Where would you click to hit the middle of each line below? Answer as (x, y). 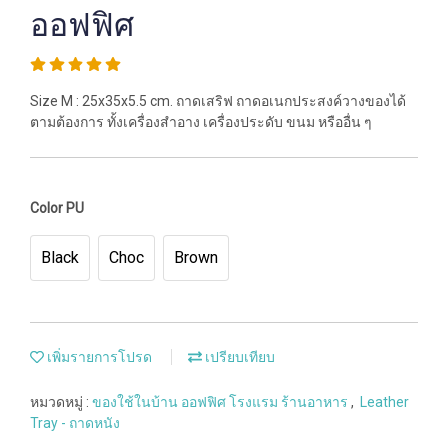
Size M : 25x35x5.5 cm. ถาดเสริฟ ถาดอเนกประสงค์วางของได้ (218, 101)
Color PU (57, 208)
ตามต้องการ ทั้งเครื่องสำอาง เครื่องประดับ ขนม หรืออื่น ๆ (201, 122)
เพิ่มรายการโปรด (98, 357)
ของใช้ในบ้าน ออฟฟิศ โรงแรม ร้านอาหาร (221, 402)
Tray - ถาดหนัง (75, 423)
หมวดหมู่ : (61, 402)
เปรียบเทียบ (238, 357)
